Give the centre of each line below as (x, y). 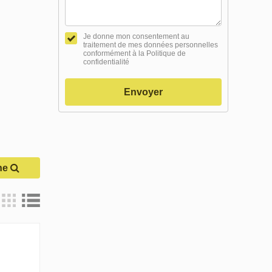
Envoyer (143, 92)
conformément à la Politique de (134, 53)
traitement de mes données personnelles (151, 45)
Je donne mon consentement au (136, 36)
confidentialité (106, 62)
